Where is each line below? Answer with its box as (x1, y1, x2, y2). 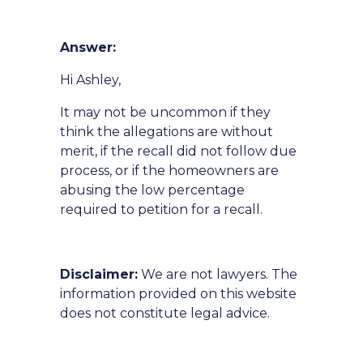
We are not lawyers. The (138, 267, 297, 282)
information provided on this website (60, 286, 297, 301)
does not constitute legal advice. (60, 305, 270, 321)
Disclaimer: (60, 267, 138, 282)
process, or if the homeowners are (60, 163, 279, 178)
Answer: (60, 40, 116, 55)
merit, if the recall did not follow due (60, 143, 297, 159)
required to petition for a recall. (60, 202, 263, 217)
